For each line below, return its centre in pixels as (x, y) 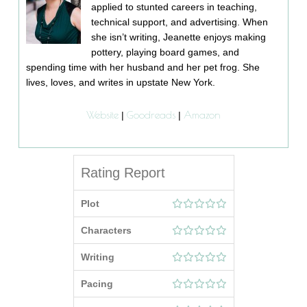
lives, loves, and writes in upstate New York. (121, 83)
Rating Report (123, 173)
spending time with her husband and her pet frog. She (143, 67)
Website (102, 115)
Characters (106, 231)
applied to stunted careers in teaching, (174, 7)
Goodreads (151, 115)
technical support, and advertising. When (180, 22)
